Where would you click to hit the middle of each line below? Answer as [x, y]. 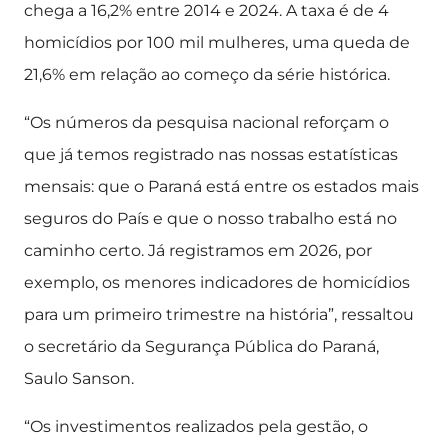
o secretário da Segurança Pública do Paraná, [201, 346]
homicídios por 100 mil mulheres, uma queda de [217, 42]
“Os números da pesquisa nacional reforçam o [206, 122]
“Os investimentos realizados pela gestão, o [196, 426]
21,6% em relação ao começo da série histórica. [207, 74]
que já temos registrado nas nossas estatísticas [211, 154]
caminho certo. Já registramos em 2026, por [198, 250]
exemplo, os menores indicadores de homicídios [217, 282]
